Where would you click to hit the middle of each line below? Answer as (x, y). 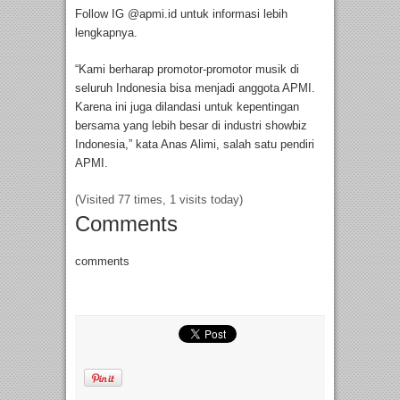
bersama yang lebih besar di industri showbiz (191, 125)
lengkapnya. (106, 32)
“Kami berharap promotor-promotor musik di (187, 69)
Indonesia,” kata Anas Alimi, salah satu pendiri (195, 144)
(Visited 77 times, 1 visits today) (159, 199)
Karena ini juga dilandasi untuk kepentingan (187, 106)
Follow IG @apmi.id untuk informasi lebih (181, 13)
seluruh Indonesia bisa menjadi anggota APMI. (195, 87)
